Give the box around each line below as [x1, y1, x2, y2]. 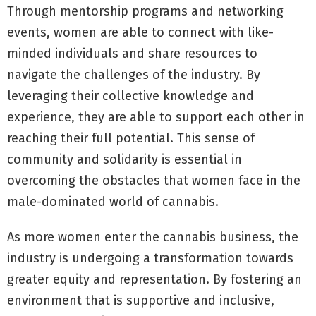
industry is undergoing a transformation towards [7, 250, 293, 266]
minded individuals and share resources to [7, 45, 257, 61]
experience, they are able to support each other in [7, 109, 305, 125]
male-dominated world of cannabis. [7, 193, 219, 209]
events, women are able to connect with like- [7, 24, 274, 40]
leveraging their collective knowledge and [7, 87, 254, 104]
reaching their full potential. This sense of [7, 130, 255, 146]
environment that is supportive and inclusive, [7, 292, 274, 308]
